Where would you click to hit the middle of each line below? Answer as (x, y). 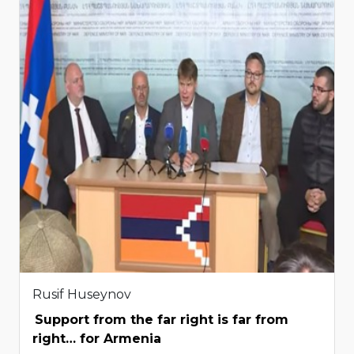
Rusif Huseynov (82, 294)
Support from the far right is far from (162, 319)
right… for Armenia (97, 338)
